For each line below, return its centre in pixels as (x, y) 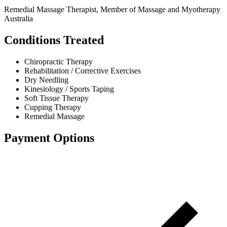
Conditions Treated (54, 40)
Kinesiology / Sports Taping (69, 89)
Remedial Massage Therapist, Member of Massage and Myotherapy (112, 10)
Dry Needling (46, 80)
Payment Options (49, 138)
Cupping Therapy (53, 107)
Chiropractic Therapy (59, 62)
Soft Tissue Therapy (56, 98)
